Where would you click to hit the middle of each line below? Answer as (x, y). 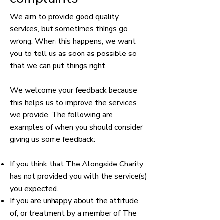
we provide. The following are (61, 115)
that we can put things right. (58, 66)
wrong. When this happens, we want (73, 41)
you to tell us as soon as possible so (73, 54)
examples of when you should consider (76, 127)
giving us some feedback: (53, 139)
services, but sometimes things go (69, 29)
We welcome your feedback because (73, 90)
